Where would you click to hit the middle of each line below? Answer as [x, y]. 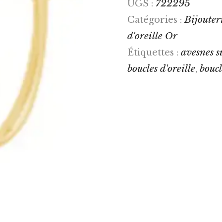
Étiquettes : [154, 52]
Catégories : [156, 20]
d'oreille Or [152, 35]
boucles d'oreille [161, 68]
